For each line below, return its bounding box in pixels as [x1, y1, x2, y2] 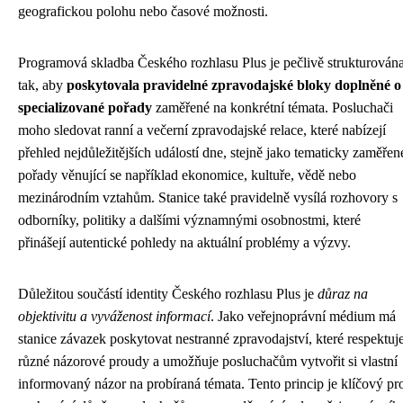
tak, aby [18, 77, 67, 93]
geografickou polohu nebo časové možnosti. [18, 4, 268, 19]
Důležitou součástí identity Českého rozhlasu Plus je [18, 286, 318, 301]
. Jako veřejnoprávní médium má [210, 309, 396, 324]
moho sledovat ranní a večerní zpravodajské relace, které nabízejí [18, 122, 386, 138]
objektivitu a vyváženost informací [18, 309, 210, 324]
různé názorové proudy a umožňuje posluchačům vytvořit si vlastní [18, 354, 398, 369]
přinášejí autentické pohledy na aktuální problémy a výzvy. [18, 235, 351, 250]
